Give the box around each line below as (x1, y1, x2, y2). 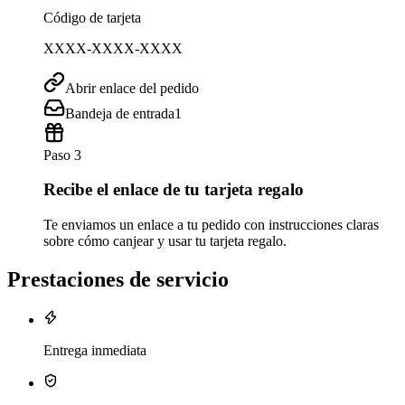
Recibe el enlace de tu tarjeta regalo (43, 180, 304, 200)
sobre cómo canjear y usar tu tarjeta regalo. (43, 233, 287, 249)
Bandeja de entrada (65, 105, 174, 121)
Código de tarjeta (43, 9, 141, 25)
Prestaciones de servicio (7, 267, 229, 291)
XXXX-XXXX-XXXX (43, 40, 183, 56)
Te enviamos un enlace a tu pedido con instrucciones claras (43, 217, 379, 232)
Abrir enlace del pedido (65, 80, 199, 96)
